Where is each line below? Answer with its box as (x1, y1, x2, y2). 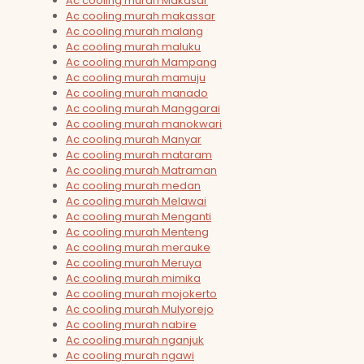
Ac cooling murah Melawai (66, 193, 206, 210)
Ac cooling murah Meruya (66, 255, 201, 271)
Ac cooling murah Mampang (66, 54, 217, 71)
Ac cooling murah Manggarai (66, 101, 220, 117)
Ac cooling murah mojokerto (66, 286, 217, 302)
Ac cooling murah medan (66, 178, 201, 194)
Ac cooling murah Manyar (66, 132, 201, 148)
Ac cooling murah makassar (66, 8, 215, 24)
